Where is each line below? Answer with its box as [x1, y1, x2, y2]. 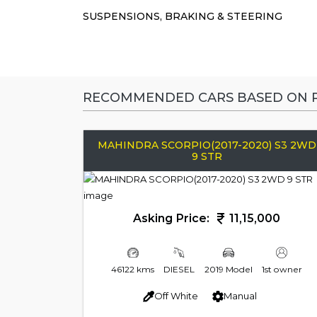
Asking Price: [133, 211, 213, 225]
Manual [223, 290, 257, 302]
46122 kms [111, 263, 155, 275]
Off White [154, 290, 198, 302]
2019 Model [204, 263, 253, 275]
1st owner [261, 263, 302, 275]
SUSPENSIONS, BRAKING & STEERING [83, 9, 282, 23]
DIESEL [163, 263, 195, 275]
